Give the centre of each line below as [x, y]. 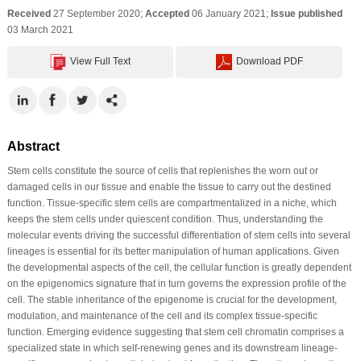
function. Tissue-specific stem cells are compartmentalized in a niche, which [172, 203]
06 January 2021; [230, 13]
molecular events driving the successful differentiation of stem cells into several [178, 235]
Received [29, 13]
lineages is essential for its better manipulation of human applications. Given [173, 251]
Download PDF [269, 61]
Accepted [167, 13]
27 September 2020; [98, 13]
